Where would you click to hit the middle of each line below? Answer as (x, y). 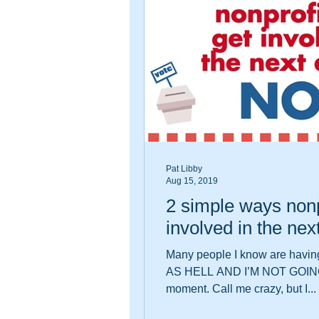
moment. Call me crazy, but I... (264, 289)
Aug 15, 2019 (192, 181)
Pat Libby (184, 169)
